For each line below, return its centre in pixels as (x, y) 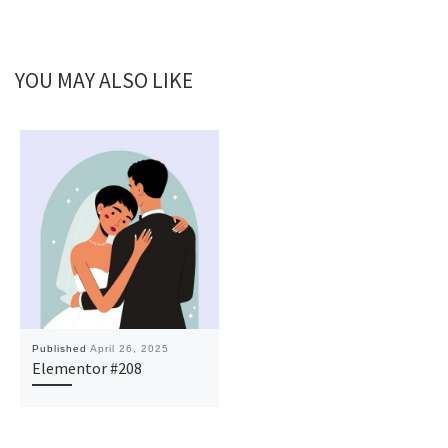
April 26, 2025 (129, 348)
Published (60, 348)
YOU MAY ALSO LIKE (104, 81)
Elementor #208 (86, 368)
